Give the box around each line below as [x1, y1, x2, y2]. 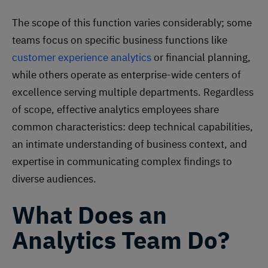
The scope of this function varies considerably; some [12, 16, 252, 29]
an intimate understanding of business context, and [12, 137, 247, 151]
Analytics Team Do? [12, 224, 230, 255]
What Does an [12, 199, 167, 230]
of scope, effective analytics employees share [12, 102, 219, 116]
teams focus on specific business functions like [12, 33, 227, 47]
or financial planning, [151, 50, 251, 64]
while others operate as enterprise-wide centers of [12, 68, 241, 81]
